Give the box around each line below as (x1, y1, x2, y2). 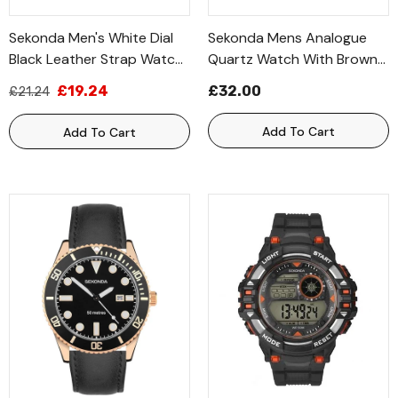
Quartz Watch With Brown (208, 50, 378, 68)
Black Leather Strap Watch (9, 50, 183, 68)
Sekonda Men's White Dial (9, 28, 173, 47)
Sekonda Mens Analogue (208, 28, 367, 47)
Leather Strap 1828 (208, 71, 330, 90)
